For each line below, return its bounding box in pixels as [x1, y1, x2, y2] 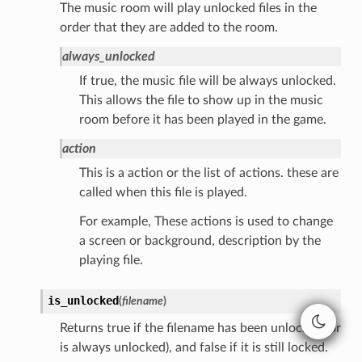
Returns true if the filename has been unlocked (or [59, 321, 341, 335]
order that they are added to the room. [59, 20, 278, 34]
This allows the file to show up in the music [78, 93, 323, 107]
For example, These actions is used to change [78, 214, 333, 228]
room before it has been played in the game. [78, 112, 326, 126]
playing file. [78, 253, 143, 267]
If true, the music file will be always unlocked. [78, 74, 336, 87]
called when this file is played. [78, 185, 247, 199]
